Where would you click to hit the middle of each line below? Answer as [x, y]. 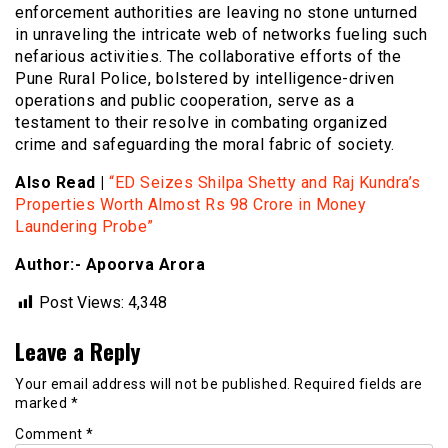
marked [43, 403]
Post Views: [81, 303]
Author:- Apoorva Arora [110, 265]
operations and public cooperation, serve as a [185, 101]
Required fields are [358, 384]
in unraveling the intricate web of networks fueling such [221, 35]
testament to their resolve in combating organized [201, 123]
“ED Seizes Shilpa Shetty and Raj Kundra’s [265, 183]
